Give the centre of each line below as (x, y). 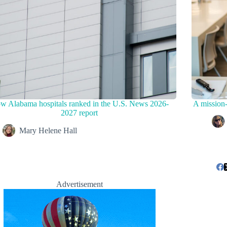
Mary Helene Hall (48, 131)
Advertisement (79, 184)
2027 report (80, 113)
